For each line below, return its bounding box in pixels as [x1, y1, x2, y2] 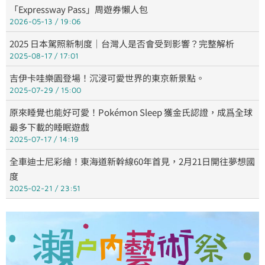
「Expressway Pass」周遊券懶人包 [9, 3, 148, 16]
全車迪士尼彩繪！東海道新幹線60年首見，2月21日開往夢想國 [9, 155, 255, 168]
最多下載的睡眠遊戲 [9, 121, 89, 134]
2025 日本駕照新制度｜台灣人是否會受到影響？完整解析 [9, 37, 234, 50]
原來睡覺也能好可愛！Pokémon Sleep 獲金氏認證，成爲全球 [9, 106, 253, 119]
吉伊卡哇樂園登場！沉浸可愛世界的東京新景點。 [9, 72, 205, 85]
